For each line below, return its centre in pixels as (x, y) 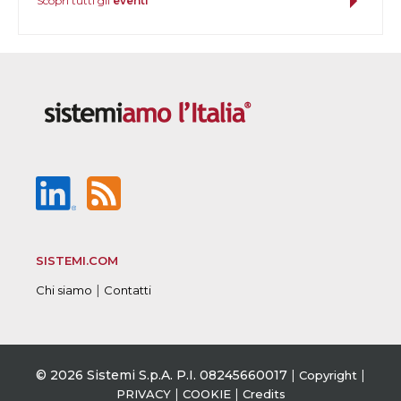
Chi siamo (64, 290)
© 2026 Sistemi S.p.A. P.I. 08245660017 (162, 375)
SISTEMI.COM (77, 260)
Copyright (328, 375)
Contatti (128, 290)
